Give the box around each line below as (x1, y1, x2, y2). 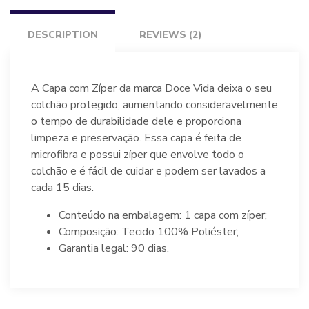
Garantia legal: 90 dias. (59, 240, 169, 256)
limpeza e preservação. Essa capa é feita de (31, 130, 241, 146)
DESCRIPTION (28, 28, 98, 41)
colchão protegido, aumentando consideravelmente (31, 97, 278, 112)
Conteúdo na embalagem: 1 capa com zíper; (59, 207, 267, 223)
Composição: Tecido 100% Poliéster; (59, 223, 239, 239)
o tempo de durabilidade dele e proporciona (31, 113, 241, 129)
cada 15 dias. (31, 179, 94, 195)
